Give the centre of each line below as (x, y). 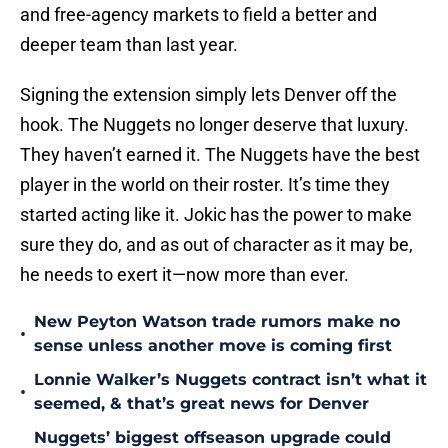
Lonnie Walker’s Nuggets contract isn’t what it (230, 380)
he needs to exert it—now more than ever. (184, 275)
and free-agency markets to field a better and (198, 15)
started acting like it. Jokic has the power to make (216, 215)
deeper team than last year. (129, 45)
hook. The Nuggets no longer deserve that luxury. (214, 125)
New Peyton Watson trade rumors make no (217, 322)
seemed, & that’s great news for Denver (201, 404)
